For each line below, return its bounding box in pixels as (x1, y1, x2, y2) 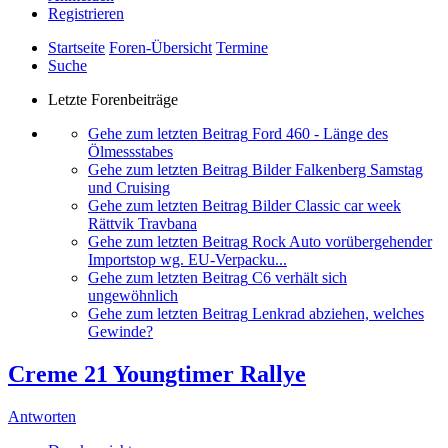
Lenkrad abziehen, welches (252, 305, 424, 323)
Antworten (8, 408, 76, 426)
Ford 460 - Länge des (252, 125, 388, 143)
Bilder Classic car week (252, 197, 401, 215)
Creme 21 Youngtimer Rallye (8, 361, 306, 388)
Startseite (48, 39, 105, 57)
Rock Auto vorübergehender (252, 233, 432, 251)
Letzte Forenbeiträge (48, 91, 178, 109)
